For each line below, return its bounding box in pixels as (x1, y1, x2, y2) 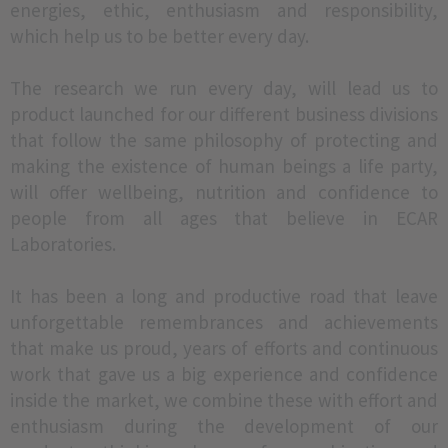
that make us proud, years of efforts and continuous (10, 336, 438, 360)
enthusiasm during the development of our (10, 414, 438, 438)
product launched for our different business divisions (10, 102, 438, 126)
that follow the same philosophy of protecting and (10, 128, 438, 152)
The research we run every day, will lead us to (10, 76, 438, 100)
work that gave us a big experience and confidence (10, 362, 438, 386)
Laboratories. (10, 232, 116, 256)
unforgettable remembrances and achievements (10, 310, 438, 334)
